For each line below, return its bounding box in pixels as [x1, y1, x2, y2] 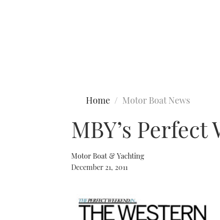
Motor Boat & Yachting [71, 151, 144, 161]
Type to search [5, 43, 52, 53]
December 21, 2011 [71, 162, 128, 172]
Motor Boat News [122, 94, 190, 106]
